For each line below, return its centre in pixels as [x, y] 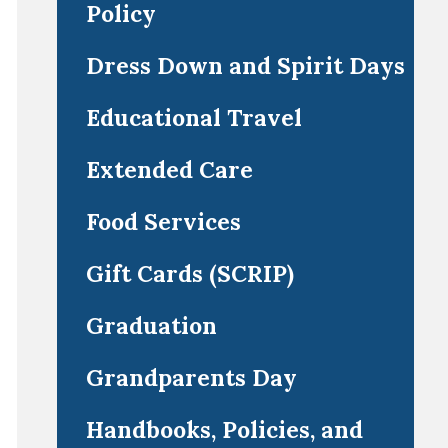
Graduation [151, 325]
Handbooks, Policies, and [224, 429]
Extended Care [169, 169]
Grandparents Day [191, 377]
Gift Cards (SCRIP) [189, 273]
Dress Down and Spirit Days [245, 65]
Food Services [163, 221]
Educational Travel [193, 117]
